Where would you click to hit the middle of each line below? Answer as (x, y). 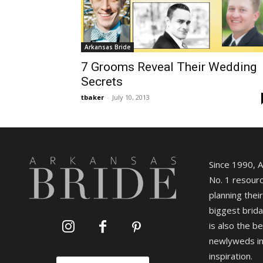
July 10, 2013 (131, 97)
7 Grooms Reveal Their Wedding (169, 67)
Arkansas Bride (107, 47)
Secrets (102, 81)
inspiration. (230, 256)
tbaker (92, 97)
